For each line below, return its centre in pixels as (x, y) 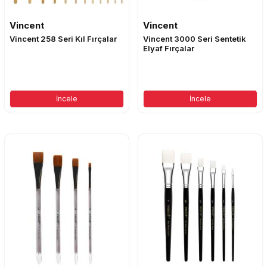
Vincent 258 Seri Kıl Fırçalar (63, 39)
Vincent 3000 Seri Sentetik (195, 39)
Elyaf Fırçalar (169, 49)
